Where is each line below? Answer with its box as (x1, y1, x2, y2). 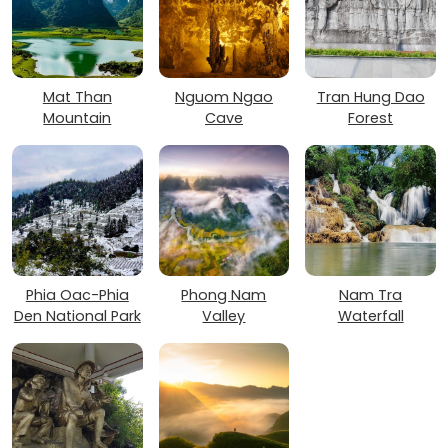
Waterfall (337, 306, 404, 327)
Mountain (43, 108, 112, 129)
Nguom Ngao (174, 87, 273, 108)
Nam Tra (339, 285, 403, 306)
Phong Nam (181, 285, 267, 306)
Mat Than (42, 87, 112, 108)
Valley (202, 306, 246, 327)
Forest (348, 108, 394, 129)
